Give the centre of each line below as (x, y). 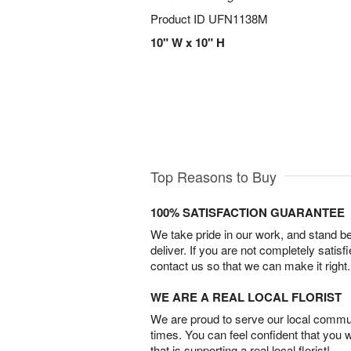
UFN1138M (238, 18)
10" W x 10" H (188, 42)
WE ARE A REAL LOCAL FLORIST (246, 297)
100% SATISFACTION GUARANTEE (248, 212)
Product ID (179, 18)
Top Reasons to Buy (213, 176)
